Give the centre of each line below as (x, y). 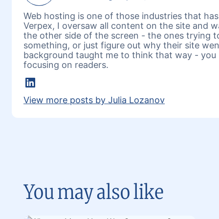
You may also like (94, 192)
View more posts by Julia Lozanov (94, 100)
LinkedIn (40, 83)
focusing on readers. (66, 65)
